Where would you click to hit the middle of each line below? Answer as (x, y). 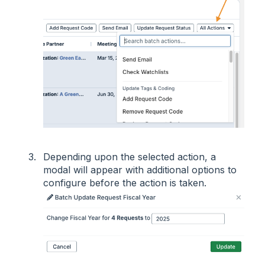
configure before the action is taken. (125, 182)
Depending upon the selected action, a (130, 156)
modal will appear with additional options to (140, 169)
